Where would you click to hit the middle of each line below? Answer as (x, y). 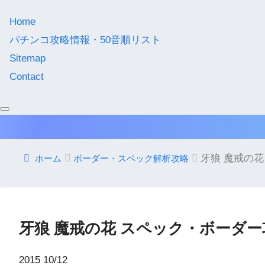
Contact (27, 77)
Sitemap (28, 59)
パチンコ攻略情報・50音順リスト (85, 40)
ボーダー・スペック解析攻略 (131, 158)
